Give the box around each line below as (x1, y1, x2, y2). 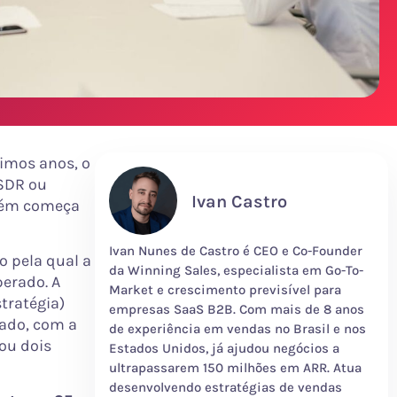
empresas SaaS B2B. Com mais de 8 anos (109, 300, 364, 317)
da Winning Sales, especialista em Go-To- (109, 261, 363, 278)
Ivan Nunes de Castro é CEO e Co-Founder (109, 242, 362, 259)
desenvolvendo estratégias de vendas (109, 378, 342, 395)
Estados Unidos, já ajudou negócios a (109, 339, 339, 356)
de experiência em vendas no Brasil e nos (109, 320, 366, 337)
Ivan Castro (191, 191, 287, 212)
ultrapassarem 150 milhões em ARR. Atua (109, 359, 362, 376)
